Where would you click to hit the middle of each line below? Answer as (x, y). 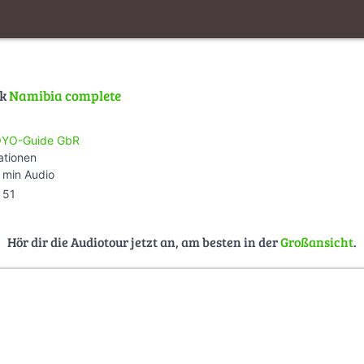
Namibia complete (65, 96)
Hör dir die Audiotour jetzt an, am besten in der (144, 241)
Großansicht (317, 241)
